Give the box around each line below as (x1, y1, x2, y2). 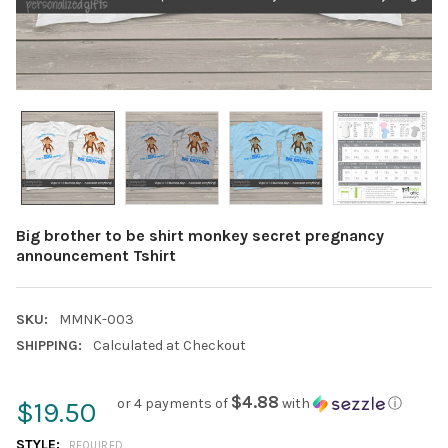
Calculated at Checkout (92, 336, 246, 354)
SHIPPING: (16, 336, 82, 354)
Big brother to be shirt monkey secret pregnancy (16, 225, 384, 245)
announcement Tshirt (16, 245, 176, 265)
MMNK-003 (58, 310, 134, 328)
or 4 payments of (117, 394, 231, 412)
